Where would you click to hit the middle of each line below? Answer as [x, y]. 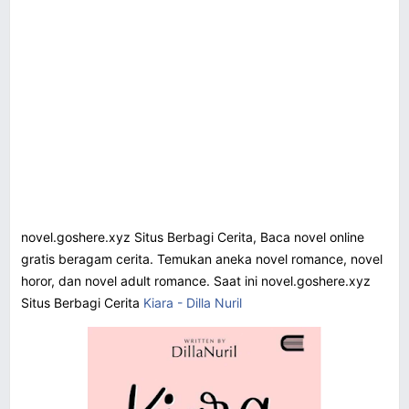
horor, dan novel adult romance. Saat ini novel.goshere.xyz [196, 280]
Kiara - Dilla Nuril [193, 302]
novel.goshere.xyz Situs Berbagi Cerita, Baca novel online [193, 236]
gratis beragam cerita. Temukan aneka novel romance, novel [202, 258]
